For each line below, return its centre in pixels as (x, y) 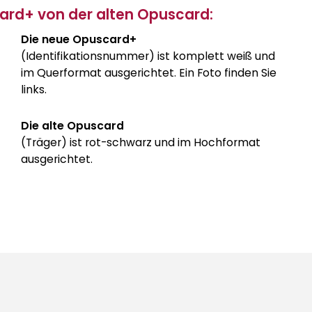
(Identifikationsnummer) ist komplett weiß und (148, 56)
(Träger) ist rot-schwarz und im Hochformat (141, 143)
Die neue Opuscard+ (79, 40)
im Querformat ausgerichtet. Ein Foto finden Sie (149, 73)
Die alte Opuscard (72, 126)
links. (34, 90)
